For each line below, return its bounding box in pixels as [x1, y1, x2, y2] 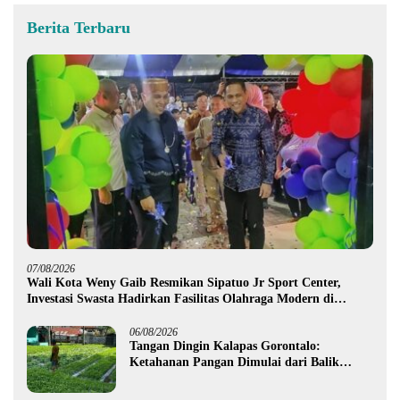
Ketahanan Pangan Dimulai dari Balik [129, 354, 339, 369]
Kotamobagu [27, 307, 97, 321]
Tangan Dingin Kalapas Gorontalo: [129, 338, 321, 353]
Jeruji [129, 371, 162, 385]
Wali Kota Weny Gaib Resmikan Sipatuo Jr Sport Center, [27, 275, 341, 289]
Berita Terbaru [27, 18, 130, 37]
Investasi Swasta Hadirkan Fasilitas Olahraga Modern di [27, 291, 334, 305]
